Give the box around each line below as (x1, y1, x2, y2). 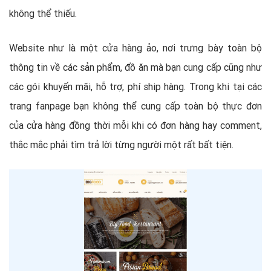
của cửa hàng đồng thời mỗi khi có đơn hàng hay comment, (9, 119, 262, 131)
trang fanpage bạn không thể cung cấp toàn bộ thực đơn (9, 99, 262, 112)
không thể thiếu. (9, 7, 77, 19)
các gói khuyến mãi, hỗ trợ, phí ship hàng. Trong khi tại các (9, 80, 262, 93)
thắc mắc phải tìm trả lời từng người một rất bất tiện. (9, 138, 233, 151)
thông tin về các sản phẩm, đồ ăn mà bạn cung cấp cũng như (9, 60, 262, 73)
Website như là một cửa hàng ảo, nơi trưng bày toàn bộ (9, 41, 262, 54)
